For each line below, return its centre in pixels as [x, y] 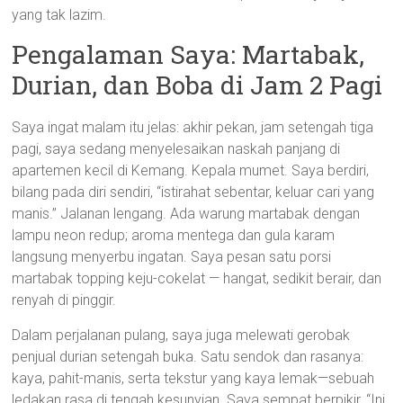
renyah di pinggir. [64, 300]
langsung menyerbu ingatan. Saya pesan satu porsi [172, 257]
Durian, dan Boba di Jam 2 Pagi [197, 85]
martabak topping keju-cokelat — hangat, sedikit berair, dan [197, 278]
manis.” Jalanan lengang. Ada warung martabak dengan [186, 214]
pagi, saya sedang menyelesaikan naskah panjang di [176, 149]
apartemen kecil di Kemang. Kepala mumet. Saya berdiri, [191, 170]
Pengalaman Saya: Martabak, [188, 54]
